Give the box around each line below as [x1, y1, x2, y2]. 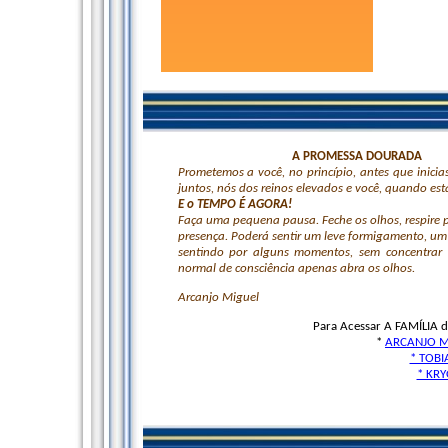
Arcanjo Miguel [177, 291, 259, 304]
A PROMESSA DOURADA [288, 150, 422, 163]
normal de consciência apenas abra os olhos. [177, 262, 415, 275]
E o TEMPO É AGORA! [177, 198, 292, 211]
